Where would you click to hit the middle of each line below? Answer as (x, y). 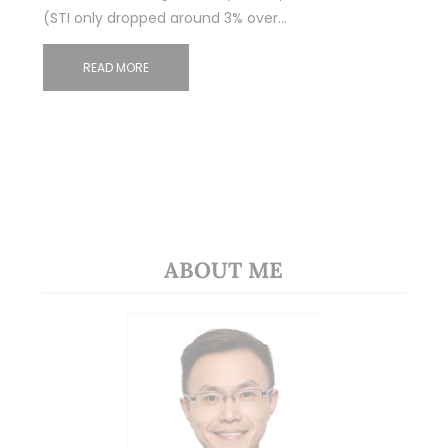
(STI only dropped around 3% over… (164, 17)
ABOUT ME (224, 269)
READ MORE (115, 67)
